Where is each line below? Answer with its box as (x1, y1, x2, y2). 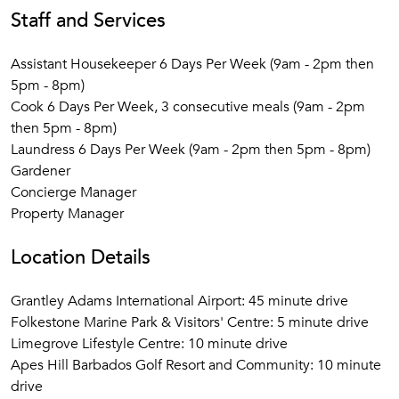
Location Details (11, 244, 151, 271)
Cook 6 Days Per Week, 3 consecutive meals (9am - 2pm (11, 97, 365, 117)
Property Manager (11, 204, 124, 224)
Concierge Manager (11, 183, 136, 202)
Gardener (11, 161, 70, 181)
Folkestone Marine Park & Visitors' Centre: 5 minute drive (11, 313, 369, 332)
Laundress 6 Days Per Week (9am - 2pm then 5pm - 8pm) (11, 140, 370, 159)
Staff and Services (11, 7, 166, 34)
